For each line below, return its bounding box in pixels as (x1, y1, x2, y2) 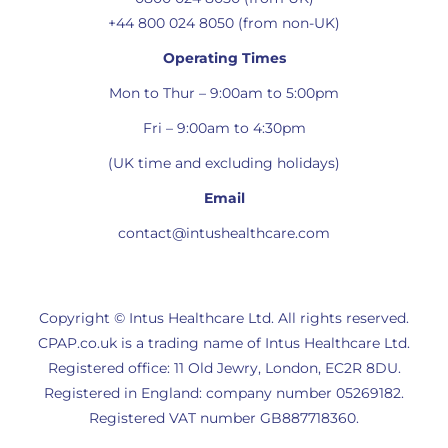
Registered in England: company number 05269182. (44, 383, 404, 402)
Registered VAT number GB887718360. (89, 408, 359, 427)
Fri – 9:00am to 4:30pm (142, 118, 306, 137)
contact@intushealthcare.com (118, 223, 330, 242)
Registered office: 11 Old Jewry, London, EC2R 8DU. (47, 358, 401, 377)
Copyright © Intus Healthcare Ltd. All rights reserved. (39, 308, 409, 327)
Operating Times (162, 48, 286, 67)
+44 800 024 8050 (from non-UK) (108, 13, 340, 32)
